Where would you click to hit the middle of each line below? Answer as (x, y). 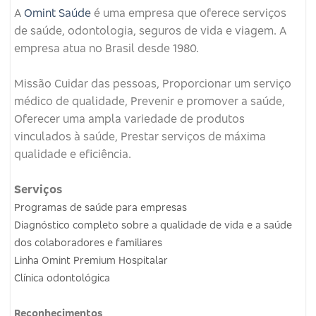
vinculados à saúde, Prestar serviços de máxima (140, 136)
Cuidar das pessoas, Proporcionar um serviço (173, 83)
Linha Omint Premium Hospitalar (91, 260)
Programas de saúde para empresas (101, 207)
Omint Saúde (57, 12)
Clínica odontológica (62, 277)
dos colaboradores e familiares (88, 242)
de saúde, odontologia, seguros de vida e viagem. (147, 30)
